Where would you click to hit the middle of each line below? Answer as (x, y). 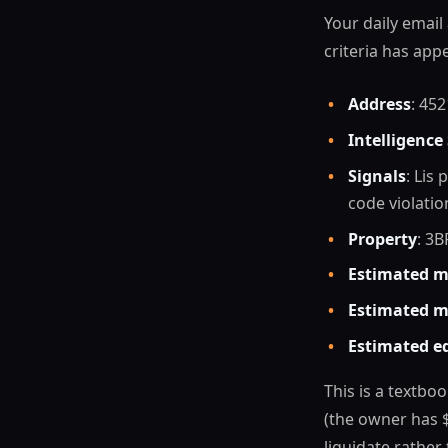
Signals (377, 175)
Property (382, 238)
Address (379, 104)
